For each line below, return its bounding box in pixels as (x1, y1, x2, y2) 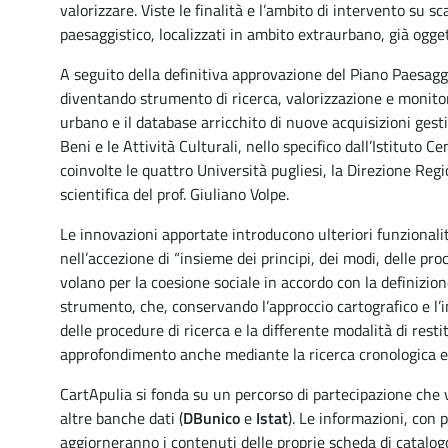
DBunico (183, 406, 240, 430)
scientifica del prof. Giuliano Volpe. (60, 182, 289, 206)
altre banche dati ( (60, 406, 183, 430)
